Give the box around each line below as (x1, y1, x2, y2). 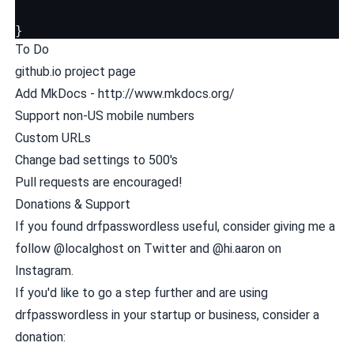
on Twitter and (123, 240, 213, 256)
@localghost (53, 240, 124, 256)
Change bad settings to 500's (14, 152, 178, 168)
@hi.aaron (212, 240, 265, 256)
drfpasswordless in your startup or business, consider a (14, 307, 319, 322)
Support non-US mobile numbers (14, 107, 194, 123)
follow (14, 240, 54, 256)
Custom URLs (14, 130, 91, 145)
